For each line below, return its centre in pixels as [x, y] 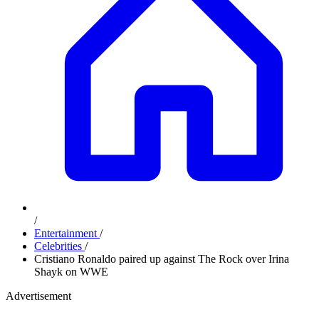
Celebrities [59, 246]
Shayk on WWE [71, 272]
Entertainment [67, 233]
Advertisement [38, 296]
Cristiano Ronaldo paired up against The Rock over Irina [162, 259]
